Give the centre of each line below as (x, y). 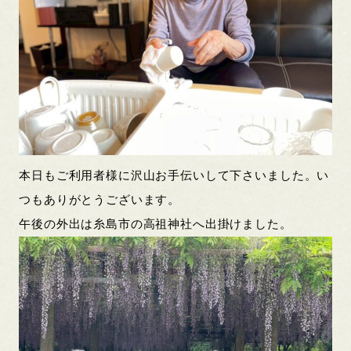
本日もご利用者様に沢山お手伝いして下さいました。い (174, 175)
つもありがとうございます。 (100, 199)
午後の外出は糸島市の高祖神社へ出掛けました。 (156, 224)
